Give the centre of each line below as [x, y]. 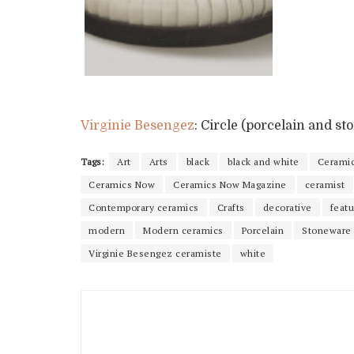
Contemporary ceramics [144, 207]
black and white [264, 161]
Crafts [231, 207]
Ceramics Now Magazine [230, 184]
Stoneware [327, 230]
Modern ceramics [183, 230]
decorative [287, 207]
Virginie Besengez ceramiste [155, 253]
